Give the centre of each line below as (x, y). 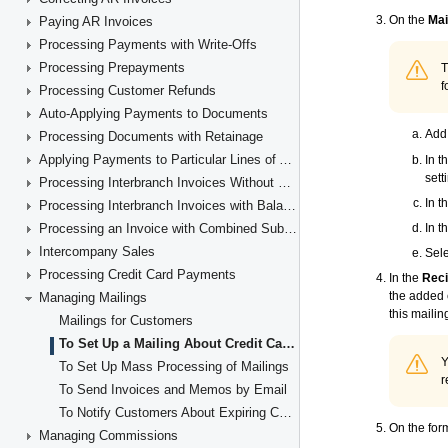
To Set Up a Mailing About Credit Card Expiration (288, 343)
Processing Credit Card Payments (137, 274)
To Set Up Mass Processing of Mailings (174, 366)
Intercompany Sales (97, 251)
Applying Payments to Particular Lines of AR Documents (285, 159)
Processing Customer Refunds (127, 90)
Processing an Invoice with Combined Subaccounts (290, 228)
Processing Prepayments (112, 67)
